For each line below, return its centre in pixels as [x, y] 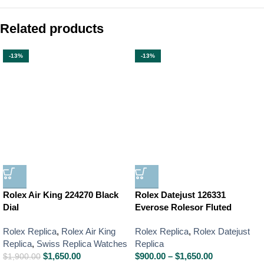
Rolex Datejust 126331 [180, 195]
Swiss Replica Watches [82, 244]
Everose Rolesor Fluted [183, 207]
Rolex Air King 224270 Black [61, 195]
